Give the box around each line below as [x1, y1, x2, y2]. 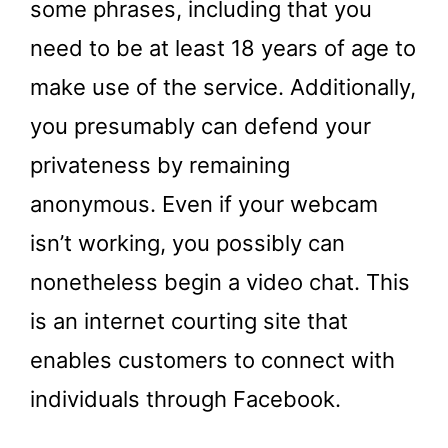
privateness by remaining [30, 151, 290, 178]
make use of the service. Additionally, [30, 73, 416, 100]
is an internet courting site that [30, 307, 348, 334]
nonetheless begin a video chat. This [30, 268, 410, 295]
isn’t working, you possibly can [30, 229, 345, 256]
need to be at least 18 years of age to [30, 34, 416, 61]
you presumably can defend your [30, 112, 371, 139]
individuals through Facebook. [30, 385, 341, 412]
